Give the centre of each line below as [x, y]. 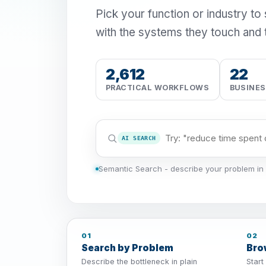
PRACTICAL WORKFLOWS [158, 87]
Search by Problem [127, 248]
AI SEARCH [139, 138]
